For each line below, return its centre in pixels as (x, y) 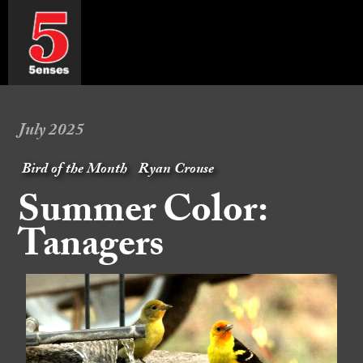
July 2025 (51, 132)
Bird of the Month (75, 171)
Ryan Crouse (175, 171)
